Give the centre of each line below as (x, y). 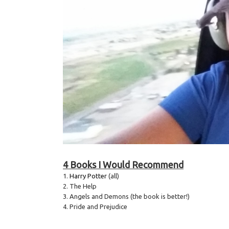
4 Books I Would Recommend (123, 165)
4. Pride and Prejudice (95, 207)
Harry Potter (88, 176)
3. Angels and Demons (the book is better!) (127, 197)
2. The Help (80, 186)
